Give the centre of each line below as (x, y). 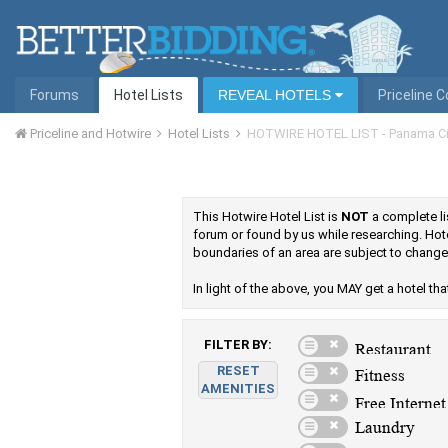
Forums (54, 95)
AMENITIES (238, 388)
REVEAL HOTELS (276, 95)
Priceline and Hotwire (90, 133)
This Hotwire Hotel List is (267, 216)
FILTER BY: (238, 344)
